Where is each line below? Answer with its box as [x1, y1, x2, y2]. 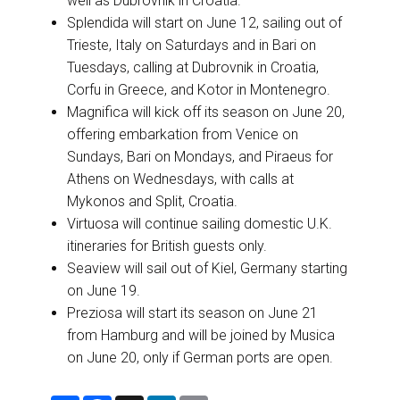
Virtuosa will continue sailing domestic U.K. [67, 214, 332, 232]
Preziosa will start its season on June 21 [67, 304, 318, 321]
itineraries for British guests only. [67, 237, 267, 254]
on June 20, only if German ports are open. [67, 348, 333, 366]
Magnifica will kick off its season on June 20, [67, 103, 345, 121]
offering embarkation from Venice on [67, 125, 298, 143]
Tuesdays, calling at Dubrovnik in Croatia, [67, 58, 319, 76]
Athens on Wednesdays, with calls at [67, 170, 294, 187]
